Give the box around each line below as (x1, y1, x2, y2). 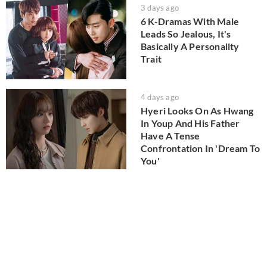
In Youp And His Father (141, 117, 240, 129)
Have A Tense (141, 130, 200, 142)
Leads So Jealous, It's (141, 27, 231, 39)
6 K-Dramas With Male (141, 15, 239, 27)
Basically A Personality (141, 40, 240, 52)
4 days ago (141, 92, 179, 103)
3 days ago (141, 2, 179, 13)
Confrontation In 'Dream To (141, 142, 260, 154)
